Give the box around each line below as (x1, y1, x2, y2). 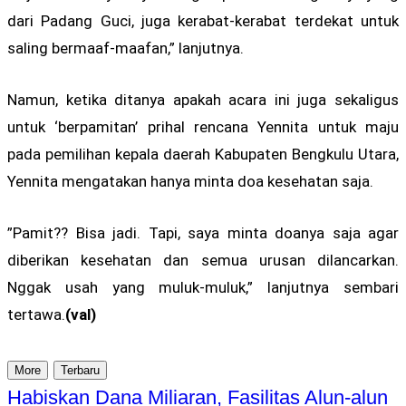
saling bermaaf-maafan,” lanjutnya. (7, 38, 244, 57)
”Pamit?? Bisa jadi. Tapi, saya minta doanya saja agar (7, 224, 399, 243)
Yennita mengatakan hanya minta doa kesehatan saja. (7, 171, 373, 190)
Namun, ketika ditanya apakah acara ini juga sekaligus (7, 90, 399, 109)
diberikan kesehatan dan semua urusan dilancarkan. (7, 251, 399, 270)
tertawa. (7, 305, 65, 324)
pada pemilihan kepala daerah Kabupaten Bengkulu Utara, (7, 144, 399, 163)
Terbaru (61, 363, 100, 378)
